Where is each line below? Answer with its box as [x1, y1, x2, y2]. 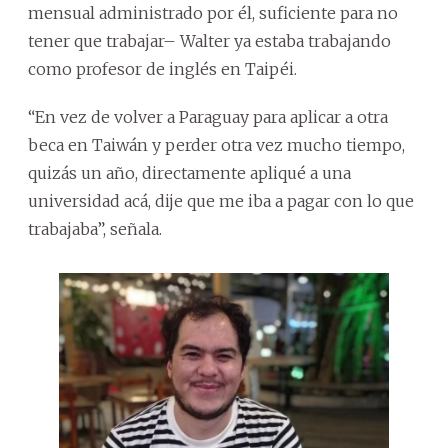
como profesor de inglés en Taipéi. [28, 58, 297, 79]
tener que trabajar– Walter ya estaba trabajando [28, 30, 391, 51]
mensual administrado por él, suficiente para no [28, 2, 398, 23]
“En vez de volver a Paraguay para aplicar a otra [28, 106, 388, 127]
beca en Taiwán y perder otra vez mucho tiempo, [28, 134, 405, 155]
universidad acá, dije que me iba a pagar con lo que [28, 190, 414, 211]
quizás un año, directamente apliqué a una [28, 162, 351, 183]
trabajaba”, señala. [28, 218, 162, 239]
